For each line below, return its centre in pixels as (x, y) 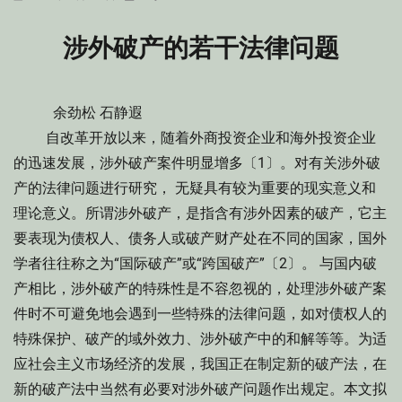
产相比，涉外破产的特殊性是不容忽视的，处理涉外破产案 (200, 288)
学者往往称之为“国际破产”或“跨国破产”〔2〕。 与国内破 (195, 263)
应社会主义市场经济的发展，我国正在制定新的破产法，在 (200, 364)
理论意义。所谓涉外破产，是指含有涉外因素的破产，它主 (200, 213)
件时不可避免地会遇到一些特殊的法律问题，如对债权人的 (200, 314)
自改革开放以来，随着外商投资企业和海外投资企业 (195, 138)
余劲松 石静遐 (78, 113)
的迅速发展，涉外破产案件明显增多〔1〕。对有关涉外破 (197, 163)
